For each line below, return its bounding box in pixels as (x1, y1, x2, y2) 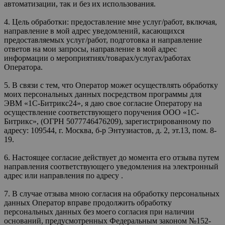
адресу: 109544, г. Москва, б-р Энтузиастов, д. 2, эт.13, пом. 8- (4, 126, 216, 135)
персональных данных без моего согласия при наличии (4, 207, 194, 216)
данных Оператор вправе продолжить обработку (4, 198, 172, 207)
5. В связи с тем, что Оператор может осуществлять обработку (4, 80, 218, 89)
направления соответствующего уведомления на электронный (4, 162, 218, 171)
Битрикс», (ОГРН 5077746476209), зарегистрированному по (4, 117, 211, 126)
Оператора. (4, 62, 43, 71)
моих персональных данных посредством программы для (4, 89, 201, 98)
